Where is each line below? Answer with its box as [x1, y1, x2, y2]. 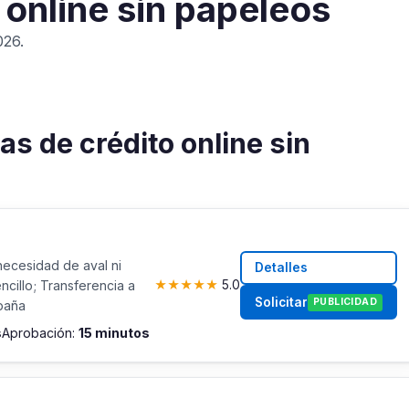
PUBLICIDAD [312, 296, 378, 309]
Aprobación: [2, 324, 79, 341]
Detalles [255, 260, 309, 275]
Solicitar [255, 294, 309, 309]
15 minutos [79, 324, 150, 341]
